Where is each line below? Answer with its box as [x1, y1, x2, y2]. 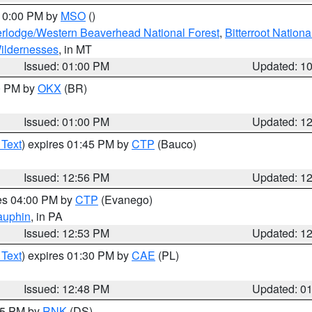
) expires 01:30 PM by [22, 247, 132, 263]
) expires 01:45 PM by [22, 136, 132, 152]
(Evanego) [98, 192, 153, 208]
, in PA [31, 208, 63, 224]
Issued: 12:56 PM [24, 169, 110, 185]
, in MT [58, 41, 92, 57]
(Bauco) [155, 136, 196, 152]
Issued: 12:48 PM [24, 281, 110, 297]
